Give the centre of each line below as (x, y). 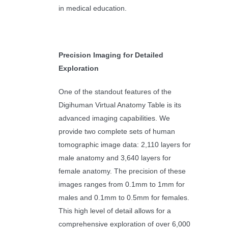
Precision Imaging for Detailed (111, 55)
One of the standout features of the (115, 92)
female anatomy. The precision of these (122, 171)
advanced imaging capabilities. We (114, 118)
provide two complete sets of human (117, 132)
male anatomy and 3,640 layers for (115, 158)
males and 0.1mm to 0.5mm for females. (124, 198)
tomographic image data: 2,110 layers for (124, 145)
